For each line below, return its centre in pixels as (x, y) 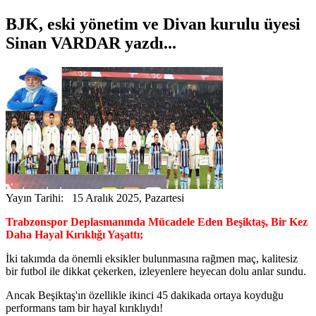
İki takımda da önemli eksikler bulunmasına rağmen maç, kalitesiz (152, 258)
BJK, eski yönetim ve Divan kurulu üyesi (153, 24)
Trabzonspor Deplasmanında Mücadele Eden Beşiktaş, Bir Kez (157, 221)
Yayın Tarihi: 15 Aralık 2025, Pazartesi (95, 197)
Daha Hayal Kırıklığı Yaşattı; (74, 234)
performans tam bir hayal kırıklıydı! (84, 308)
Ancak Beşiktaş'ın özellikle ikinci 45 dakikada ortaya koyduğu (145, 295)
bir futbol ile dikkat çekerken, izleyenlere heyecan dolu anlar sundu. (156, 271)
